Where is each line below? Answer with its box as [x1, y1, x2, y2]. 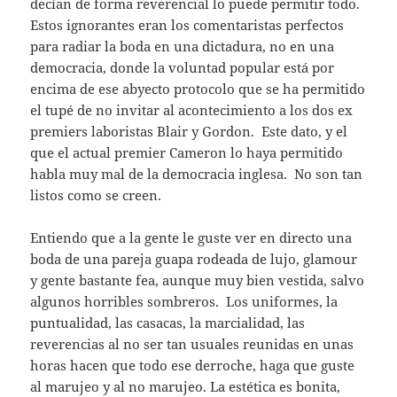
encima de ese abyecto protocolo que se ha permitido [30, 80, 366, 98]
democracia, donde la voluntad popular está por [30, 58, 335, 77]
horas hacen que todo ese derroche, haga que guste [30, 356, 355, 375]
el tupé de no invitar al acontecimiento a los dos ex [30, 101, 354, 120]
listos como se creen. [30, 186, 162, 205]
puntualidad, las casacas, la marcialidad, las [30, 314, 306, 332]
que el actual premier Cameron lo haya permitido [30, 144, 344, 162]
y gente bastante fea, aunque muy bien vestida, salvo [30, 271, 365, 290]
